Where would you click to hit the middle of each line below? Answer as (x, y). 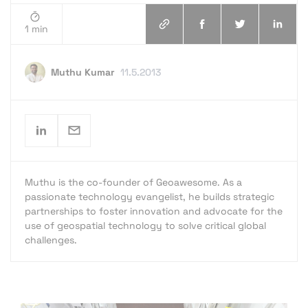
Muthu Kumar (83, 72)
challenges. (51, 240)
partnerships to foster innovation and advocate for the (154, 211)
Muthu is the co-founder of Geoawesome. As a (133, 182)
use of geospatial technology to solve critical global (145, 225)
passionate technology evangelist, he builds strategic (150, 196)
